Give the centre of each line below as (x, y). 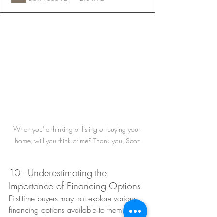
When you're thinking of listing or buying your (77, 129)
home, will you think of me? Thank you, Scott (77, 140)
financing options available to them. (68, 209)
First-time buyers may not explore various (74, 198)
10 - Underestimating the (59, 172)
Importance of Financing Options (75, 186)
